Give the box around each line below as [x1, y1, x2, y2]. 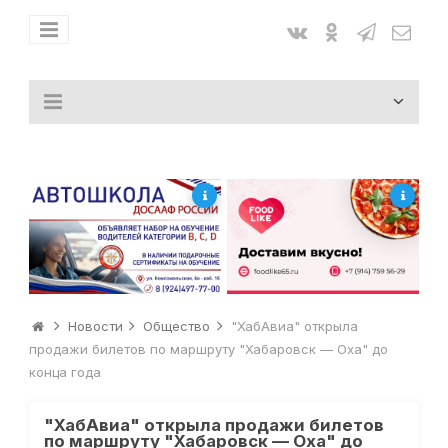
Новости [67, 318, 123, 335]
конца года [28, 364, 101, 381]
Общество [143, 318, 211, 335]
